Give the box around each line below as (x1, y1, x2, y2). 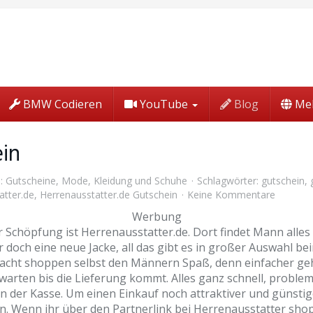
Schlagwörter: (194, 174, 261, 187)
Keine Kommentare (187, 188, 275, 201)
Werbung (131, 209, 182, 224)
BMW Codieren (20, 96, 102, 112)
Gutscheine (6, 174, 56, 187)
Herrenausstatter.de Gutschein (40, 188, 177, 201)
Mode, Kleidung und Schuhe (61, 174, 187, 187)
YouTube (137, 96, 191, 112)
